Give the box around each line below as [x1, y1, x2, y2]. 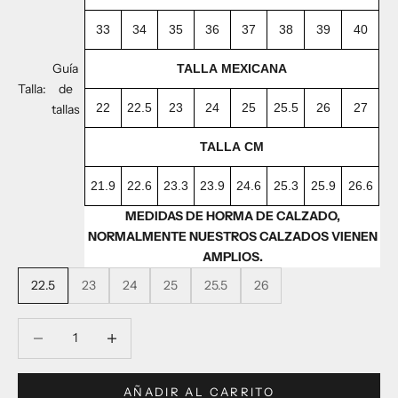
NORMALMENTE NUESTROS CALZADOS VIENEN [87, 227, 378, 244]
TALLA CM [200, 139, 265, 154]
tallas [51, 100, 80, 117]
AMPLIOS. [202, 248, 263, 265]
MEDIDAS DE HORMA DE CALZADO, [124, 207, 340, 224]
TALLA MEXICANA [177, 60, 288, 76]
